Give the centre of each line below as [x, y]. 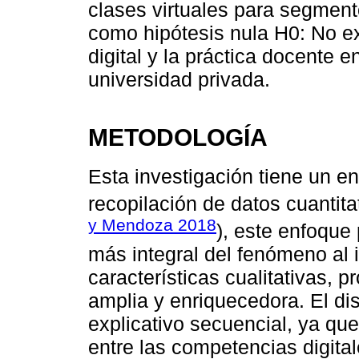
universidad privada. [179, 80]
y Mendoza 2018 [152, 224]
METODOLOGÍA [178, 137]
